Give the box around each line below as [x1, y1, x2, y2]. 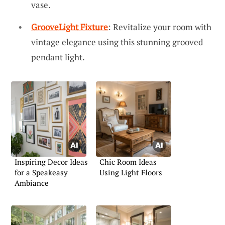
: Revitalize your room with [108, 21, 211, 33]
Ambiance [15, 177, 49, 188]
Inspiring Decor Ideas [15, 156, 88, 167]
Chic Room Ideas [99, 156, 157, 167]
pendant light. [31, 51, 85, 63]
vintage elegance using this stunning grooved [31, 36, 203, 48]
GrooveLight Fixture [31, 21, 108, 33]
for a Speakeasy [15, 167, 68, 177]
